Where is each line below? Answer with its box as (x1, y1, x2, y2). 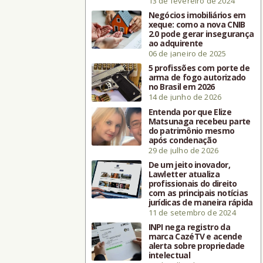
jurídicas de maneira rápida (148, 196, 253, 208)
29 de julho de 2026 (148, 144, 219, 156)
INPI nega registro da (148, 221, 230, 232)
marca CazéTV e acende (148, 230, 242, 242)
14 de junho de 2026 (148, 91, 222, 102)
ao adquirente (148, 37, 203, 49)
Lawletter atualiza (148, 168, 220, 180)
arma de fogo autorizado (148, 71, 246, 83)
